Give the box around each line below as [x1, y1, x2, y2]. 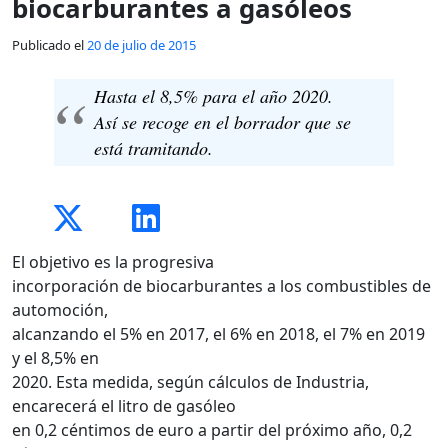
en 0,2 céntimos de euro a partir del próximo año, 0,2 [12, 418, 412, 441]
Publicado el [12, 35, 87, 54]
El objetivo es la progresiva [12, 250, 214, 273]
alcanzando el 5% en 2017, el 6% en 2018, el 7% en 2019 [12, 322, 425, 345]
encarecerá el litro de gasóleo [12, 394, 236, 417]
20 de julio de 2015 [87, 35, 196, 54]
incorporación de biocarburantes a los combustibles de [12, 274, 431, 297]
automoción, [12, 298, 108, 321]
